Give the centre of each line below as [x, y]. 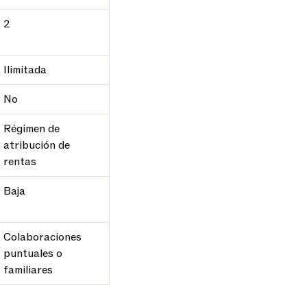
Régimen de [32, 129]
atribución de [37, 145]
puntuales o [33, 254]
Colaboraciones [42, 237]
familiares [28, 270]
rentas [20, 162]
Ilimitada [25, 70]
